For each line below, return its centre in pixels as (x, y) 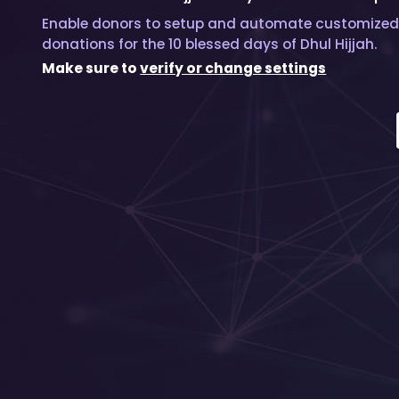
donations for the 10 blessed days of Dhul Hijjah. (210, 45)
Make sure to (91, 69)
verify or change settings (233, 69)
